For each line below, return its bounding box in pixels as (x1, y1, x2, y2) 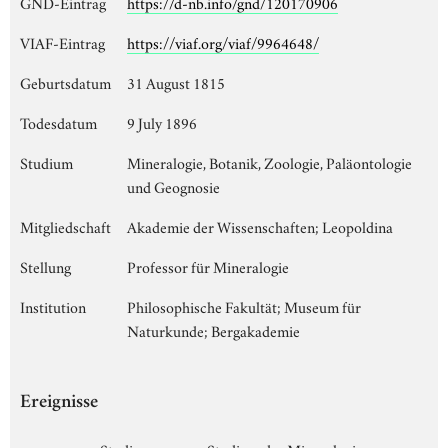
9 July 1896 (127, 110, 197, 133)
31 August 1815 (127, 70, 225, 93)
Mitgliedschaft (20, 214, 111, 237)
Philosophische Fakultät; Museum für (127, 294, 361, 317)
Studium (20, 150, 73, 173)
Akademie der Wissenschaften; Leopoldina (127, 214, 393, 237)
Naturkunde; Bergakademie (127, 318, 300, 341)
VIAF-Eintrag (20, 30, 105, 53)
